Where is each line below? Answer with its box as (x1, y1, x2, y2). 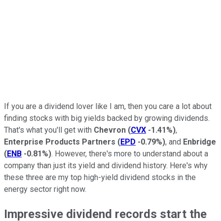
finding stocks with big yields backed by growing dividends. (4, 113, 210, 123)
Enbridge (183, 137, 216, 147)
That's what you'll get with (4, 125, 94, 135)
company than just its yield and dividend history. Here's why (4, 160, 208, 170)
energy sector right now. (4, 184, 86, 194)
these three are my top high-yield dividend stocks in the (4, 172, 196, 182)
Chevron (94, 125, 126, 135)
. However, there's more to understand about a (51, 148, 208, 158)
